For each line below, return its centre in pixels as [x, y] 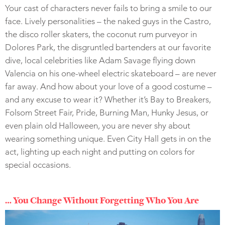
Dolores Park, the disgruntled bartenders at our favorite [108, 47]
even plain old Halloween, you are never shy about [98, 126]
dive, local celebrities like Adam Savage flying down [100, 61]
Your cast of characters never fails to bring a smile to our [108, 8]
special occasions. [38, 165]
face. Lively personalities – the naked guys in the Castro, [108, 21]
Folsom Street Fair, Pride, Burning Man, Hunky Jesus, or [107, 113]
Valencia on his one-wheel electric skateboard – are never [111, 74]
